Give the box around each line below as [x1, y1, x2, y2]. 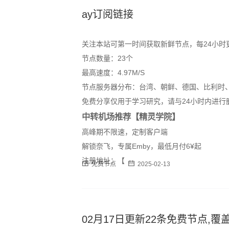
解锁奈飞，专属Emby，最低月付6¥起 [82, 142, 201, 150]
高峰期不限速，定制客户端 [82, 127, 168, 136]
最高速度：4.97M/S [82, 68, 145, 77]
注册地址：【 [82, 156, 125, 165]
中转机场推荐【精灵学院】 [82, 111, 180, 121]
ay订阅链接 [82, 8, 133, 20]
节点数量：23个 [82, 54, 133, 62]
